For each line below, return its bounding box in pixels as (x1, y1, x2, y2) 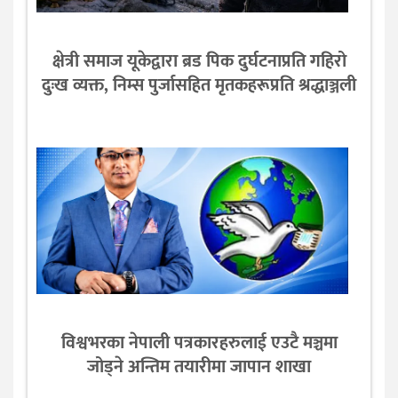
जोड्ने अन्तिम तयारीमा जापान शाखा (87, 352, 311, 383)
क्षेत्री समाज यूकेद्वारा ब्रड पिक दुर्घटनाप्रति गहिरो (52, 46, 346, 77)
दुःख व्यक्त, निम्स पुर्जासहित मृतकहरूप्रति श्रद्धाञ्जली (42, 70, 356, 101)
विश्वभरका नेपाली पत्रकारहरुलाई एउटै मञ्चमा (60, 328, 338, 359)
